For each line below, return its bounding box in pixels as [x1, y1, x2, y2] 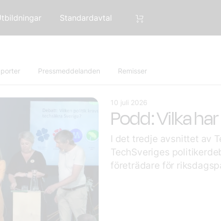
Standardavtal [60, 13, 112, 23]
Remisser [118, 67, 147, 75]
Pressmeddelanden [38, 67, 102, 75]
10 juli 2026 [110, 98, 147, 107]
